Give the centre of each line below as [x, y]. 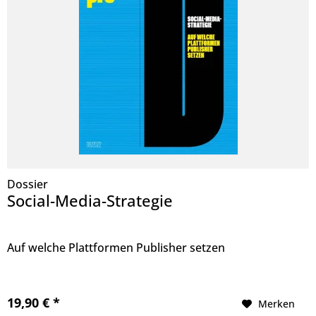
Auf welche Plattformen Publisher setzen [116, 247]
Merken [276, 303]
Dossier [28, 184]
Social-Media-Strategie [90, 200]
